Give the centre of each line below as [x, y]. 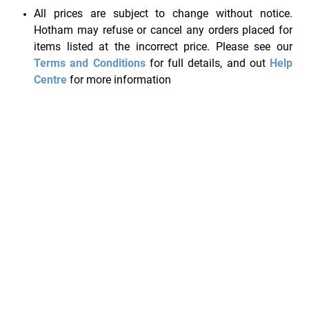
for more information [119, 80]
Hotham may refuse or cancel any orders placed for [163, 30]
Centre [50, 80]
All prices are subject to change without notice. [163, 14]
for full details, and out [207, 63]
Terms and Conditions [90, 63]
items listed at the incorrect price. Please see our [163, 47]
